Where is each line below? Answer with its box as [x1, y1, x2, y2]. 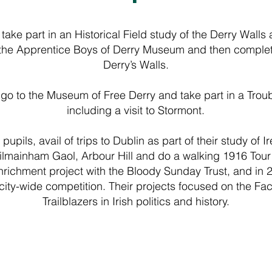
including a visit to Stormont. [67, 103, 205, 117]
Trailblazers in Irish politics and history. [42, 194, 229, 208]
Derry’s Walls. [103, 58, 169, 72]
